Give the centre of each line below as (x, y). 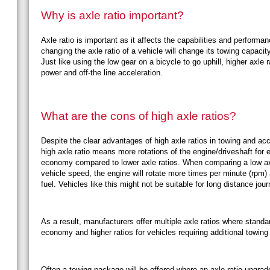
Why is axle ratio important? (112, 16)
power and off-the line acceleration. (103, 73)
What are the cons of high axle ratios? (139, 116)
